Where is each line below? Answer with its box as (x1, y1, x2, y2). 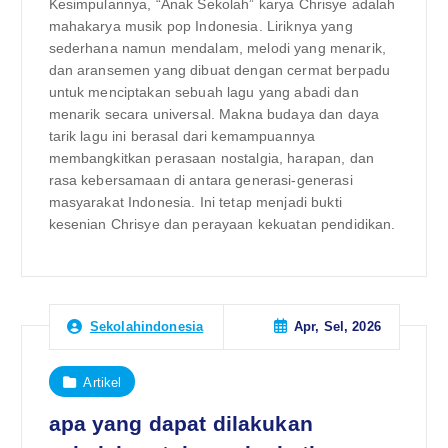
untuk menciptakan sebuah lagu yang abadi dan (48, 84, 359, 101)
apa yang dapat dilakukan (48, 412, 313, 436)
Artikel (83, 374, 122, 390)
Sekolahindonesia (89, 319, 204, 335)
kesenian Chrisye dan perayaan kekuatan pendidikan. (48, 216, 396, 233)
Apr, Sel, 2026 (293, 319, 381, 335)
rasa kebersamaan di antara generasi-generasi (48, 172, 353, 189)
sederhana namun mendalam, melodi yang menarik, (48, 40, 386, 57)
